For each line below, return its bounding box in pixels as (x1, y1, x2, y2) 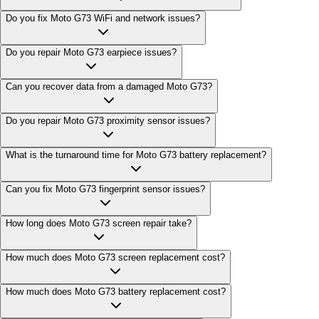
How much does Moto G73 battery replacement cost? (6, 286, 226, 297)
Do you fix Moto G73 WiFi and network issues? (6, 13, 200, 23)
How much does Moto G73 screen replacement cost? (6, 252, 225, 263)
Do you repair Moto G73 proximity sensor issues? (6, 115, 210, 126)
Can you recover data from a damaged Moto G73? (6, 81, 212, 92)
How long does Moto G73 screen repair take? (6, 218, 192, 229)
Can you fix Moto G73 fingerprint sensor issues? (6, 184, 205, 194)
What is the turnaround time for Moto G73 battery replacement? (6, 150, 266, 160)
